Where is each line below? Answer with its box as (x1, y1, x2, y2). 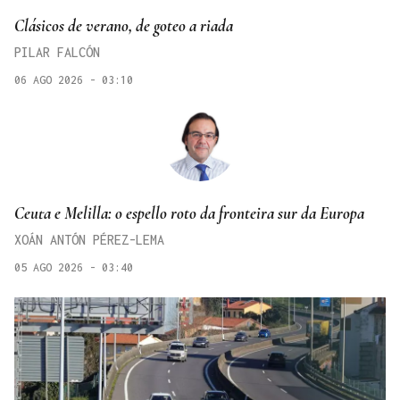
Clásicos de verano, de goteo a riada (14, 15, 233, 37)
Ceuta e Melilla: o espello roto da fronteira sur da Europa (14, 203, 364, 224)
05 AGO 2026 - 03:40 (14, 261, 133, 275)
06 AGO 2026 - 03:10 (14, 73, 133, 87)
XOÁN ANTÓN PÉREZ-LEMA (14, 232, 164, 248)
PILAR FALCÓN (14, 45, 100, 61)
